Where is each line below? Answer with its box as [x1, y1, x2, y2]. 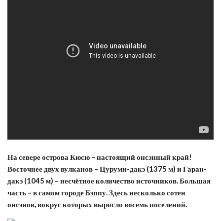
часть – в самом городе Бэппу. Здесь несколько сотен [7, 187, 185, 197]
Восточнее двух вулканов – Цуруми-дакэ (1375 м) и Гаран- [7, 164, 207, 173]
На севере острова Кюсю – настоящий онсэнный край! [7, 152, 192, 161]
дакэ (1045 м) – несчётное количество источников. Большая [7, 176, 211, 185]
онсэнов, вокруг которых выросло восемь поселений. [7, 199, 187, 209]
